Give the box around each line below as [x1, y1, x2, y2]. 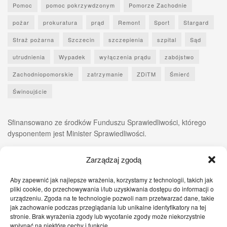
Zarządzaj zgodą [86, 154, 141, 165]
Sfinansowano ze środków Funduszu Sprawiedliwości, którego [8, 117, 206, 127]
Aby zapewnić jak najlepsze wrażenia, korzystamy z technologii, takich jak [10, 175, 213, 184]
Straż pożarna [13, 35, 54, 44]
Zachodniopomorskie [13, 69, 73, 78]
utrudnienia [13, 52, 45, 61]
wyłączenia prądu [99, 52, 151, 61]
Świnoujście [13, 87, 47, 95]
